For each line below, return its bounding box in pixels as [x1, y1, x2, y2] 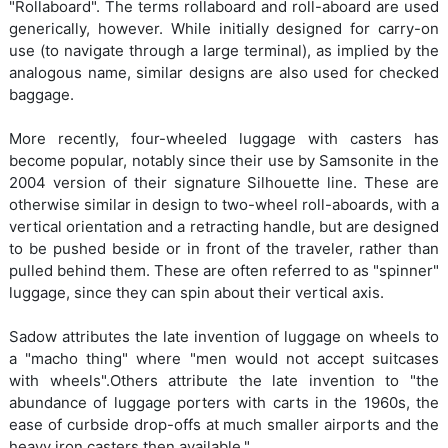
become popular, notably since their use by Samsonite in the [9, 151, 439, 171]
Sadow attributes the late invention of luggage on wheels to [9, 327, 439, 347]
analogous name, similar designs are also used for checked [9, 63, 439, 83]
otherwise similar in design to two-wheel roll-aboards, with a [9, 195, 439, 215]
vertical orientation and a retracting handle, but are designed [9, 217, 439, 237]
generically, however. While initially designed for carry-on [9, 19, 439, 39]
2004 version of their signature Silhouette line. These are [9, 173, 439, 193]
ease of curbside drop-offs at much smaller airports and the [9, 415, 439, 435]
